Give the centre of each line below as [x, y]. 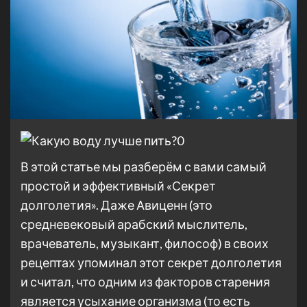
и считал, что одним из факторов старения [145, 282]
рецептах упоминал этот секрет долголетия [151, 263]
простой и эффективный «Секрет [118, 186]
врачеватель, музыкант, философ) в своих [145, 244]
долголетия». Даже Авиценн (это [116, 205]
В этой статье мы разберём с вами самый [144, 167]
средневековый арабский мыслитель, [134, 224]
